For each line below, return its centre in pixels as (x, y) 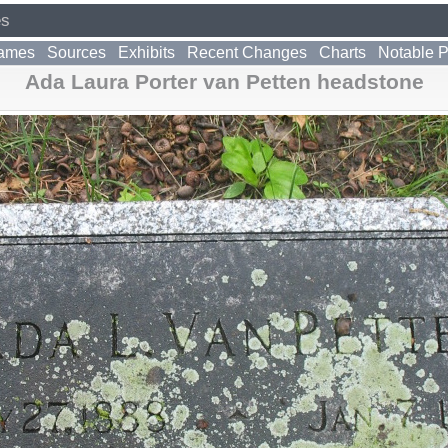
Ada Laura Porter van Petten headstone (224, 81)
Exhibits (146, 52)
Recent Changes (247, 52)
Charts (342, 52)
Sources (76, 52)
